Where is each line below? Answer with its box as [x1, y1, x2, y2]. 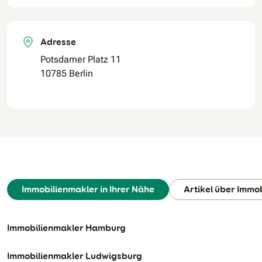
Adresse [40, 35, 76, 48]
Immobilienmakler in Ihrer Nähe [22, 182, 154, 195]
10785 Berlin [40, 67, 93, 79]
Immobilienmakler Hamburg [7, 221, 126, 234]
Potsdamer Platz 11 [40, 53, 121, 65]
